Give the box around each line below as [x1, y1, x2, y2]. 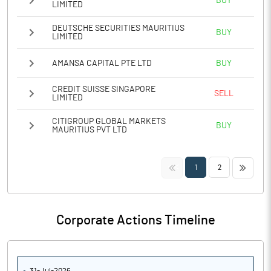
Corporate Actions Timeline [56, 214, 215, 227]
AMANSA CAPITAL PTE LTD [52, 59, 152, 68]
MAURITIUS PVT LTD [52, 126, 127, 134]
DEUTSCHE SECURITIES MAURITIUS [52, 24, 184, 33]
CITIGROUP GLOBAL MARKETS [52, 117, 166, 126]
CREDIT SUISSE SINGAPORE [52, 85, 155, 94]
